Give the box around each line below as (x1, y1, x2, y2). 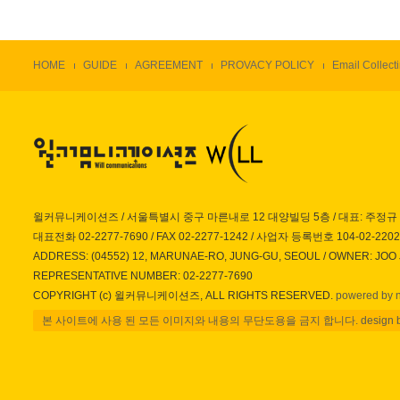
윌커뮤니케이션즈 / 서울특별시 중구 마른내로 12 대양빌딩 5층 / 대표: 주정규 (33, 211, 397, 223)
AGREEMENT (135, 59, 203, 71)
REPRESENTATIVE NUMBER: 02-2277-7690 (33, 270, 253, 282)
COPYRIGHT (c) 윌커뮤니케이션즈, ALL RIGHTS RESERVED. (33, 289, 333, 302)
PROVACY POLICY (221, 59, 314, 71)
